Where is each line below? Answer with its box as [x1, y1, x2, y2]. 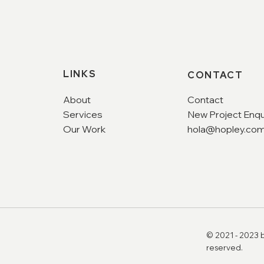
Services [63, 108, 103, 120]
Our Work [63, 123, 106, 135]
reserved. [206, 243, 243, 252]
